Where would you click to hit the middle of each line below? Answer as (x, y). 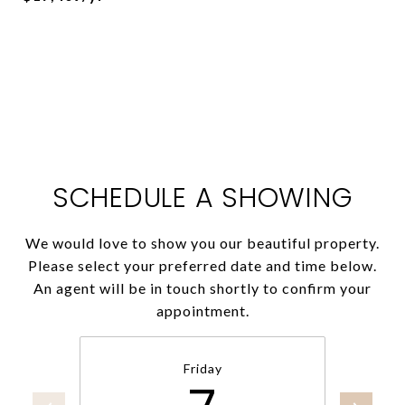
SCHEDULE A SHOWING (202, 198)
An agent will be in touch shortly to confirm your (202, 288)
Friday (202, 368)
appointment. (202, 311)
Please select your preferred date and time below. (202, 265)
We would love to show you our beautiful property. (202, 243)
